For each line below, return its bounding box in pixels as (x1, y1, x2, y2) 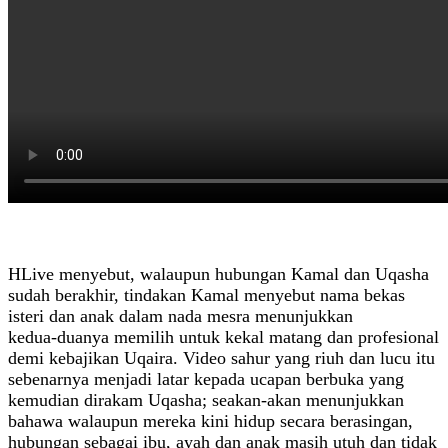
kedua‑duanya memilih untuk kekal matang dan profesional (8, 327, 439, 348)
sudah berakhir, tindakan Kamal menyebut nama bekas (8, 285, 405, 306)
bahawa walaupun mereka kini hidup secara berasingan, (8, 411, 413, 432)
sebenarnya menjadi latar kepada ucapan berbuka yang (8, 369, 404, 390)
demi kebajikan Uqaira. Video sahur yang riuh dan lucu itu (8, 348, 435, 369)
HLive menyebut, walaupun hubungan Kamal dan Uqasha (8, 264, 429, 285)
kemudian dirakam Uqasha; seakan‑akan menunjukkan (8, 390, 404, 411)
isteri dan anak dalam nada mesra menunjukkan (8, 306, 353, 327)
